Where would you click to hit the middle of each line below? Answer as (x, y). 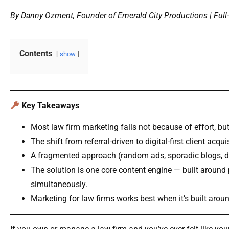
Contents (36, 53)
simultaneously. (59, 185)
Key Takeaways (51, 106)
